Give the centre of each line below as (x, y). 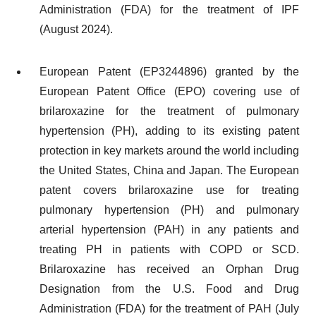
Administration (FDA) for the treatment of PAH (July (169, 309)
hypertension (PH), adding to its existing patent (169, 131)
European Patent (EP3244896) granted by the (169, 72)
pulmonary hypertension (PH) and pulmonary (169, 210)
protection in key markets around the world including (169, 151)
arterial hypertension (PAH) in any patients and (169, 230)
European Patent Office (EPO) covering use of (169, 91)
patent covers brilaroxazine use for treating (169, 190)
